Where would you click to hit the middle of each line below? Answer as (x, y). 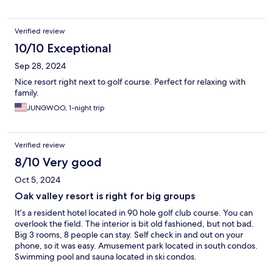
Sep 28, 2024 (40, 66)
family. (27, 93)
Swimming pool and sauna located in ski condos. (106, 257)
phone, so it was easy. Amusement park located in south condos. (136, 246)
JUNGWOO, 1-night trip (66, 108)
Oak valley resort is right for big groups (105, 196)
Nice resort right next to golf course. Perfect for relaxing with (130, 82)
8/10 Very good (58, 162)
